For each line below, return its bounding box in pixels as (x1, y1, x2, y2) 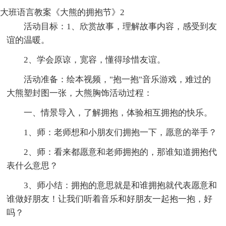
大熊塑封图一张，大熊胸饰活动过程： (7, 88, 153, 98)
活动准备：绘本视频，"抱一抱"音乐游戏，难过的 (24, 74, 211, 84)
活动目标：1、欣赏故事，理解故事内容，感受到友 (24, 21, 217, 31)
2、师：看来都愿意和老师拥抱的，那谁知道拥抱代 (24, 147, 217, 157)
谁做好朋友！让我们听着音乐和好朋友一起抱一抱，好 (7, 194, 213, 204)
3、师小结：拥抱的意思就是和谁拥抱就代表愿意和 (24, 180, 217, 190)
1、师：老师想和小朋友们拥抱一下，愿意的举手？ (24, 127, 217, 137)
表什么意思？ (7, 160, 59, 171)
